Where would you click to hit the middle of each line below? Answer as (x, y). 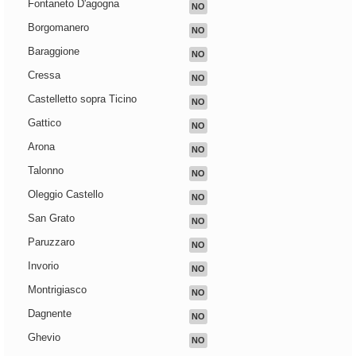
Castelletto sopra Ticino (82, 99)
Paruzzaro (51, 242)
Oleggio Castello (66, 195)
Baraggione (54, 52)
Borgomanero (58, 28)
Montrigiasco (57, 290)
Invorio (43, 266)
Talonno (46, 171)
